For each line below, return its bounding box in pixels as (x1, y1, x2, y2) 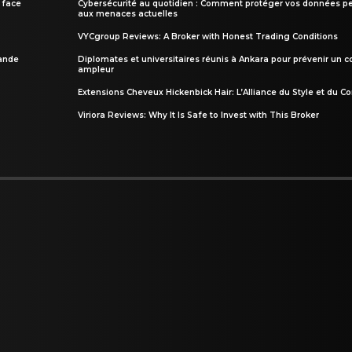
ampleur (77, 64, 114, 75)
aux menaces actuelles (77, 9, 178, 19)
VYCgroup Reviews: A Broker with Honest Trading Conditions (77, 31, 338, 42)
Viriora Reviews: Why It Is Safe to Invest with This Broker (77, 110, 319, 120)
